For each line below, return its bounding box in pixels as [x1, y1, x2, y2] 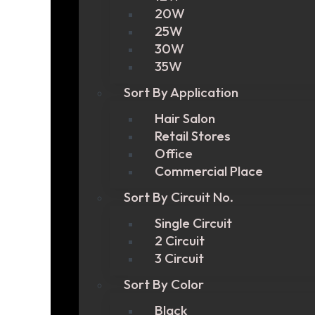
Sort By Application [124, 84, 238, 101]
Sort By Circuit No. [124, 188, 233, 205]
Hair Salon [155, 110, 215, 127]
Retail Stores [155, 127, 231, 144]
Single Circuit [155, 214, 232, 231]
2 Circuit [155, 232, 205, 249]
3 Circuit [155, 250, 204, 266]
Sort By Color [124, 276, 204, 292]
